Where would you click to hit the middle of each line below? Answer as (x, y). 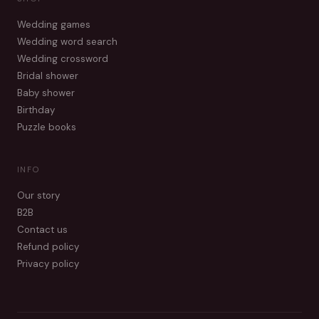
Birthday (36, 110)
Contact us (42, 230)
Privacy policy (48, 264)
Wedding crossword (63, 59)
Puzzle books (47, 127)
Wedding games (54, 25)
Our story (38, 195)
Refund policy (48, 247)
